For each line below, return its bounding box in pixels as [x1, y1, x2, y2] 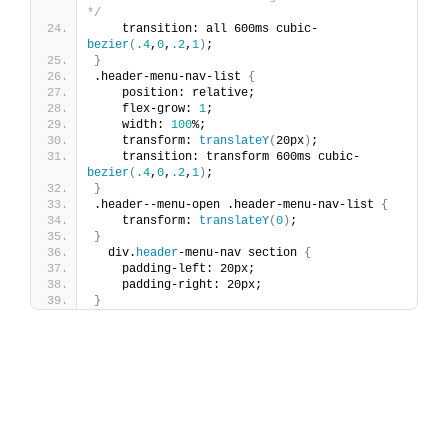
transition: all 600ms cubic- [94, 21, 318, 36]
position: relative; [94, 85, 255, 100]
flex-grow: [94, 101, 199, 116]
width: [94, 117, 171, 132]
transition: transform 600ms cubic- [94, 149, 360, 164]
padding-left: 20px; [94, 261, 255, 276]
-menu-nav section [178, 245, 304, 260]
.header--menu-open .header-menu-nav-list [94, 197, 381, 212]
